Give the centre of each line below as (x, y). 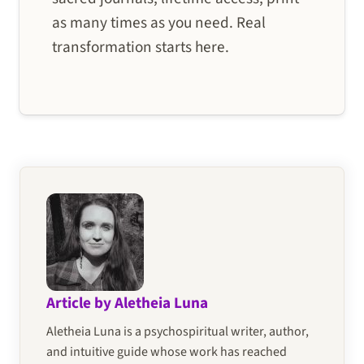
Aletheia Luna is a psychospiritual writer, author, (178, 332)
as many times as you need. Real (159, 22)
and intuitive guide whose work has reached (167, 352)
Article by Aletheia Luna (127, 303)
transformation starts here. (141, 47)
